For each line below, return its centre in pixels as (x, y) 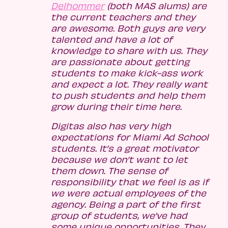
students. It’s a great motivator (125, 148)
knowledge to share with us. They (129, 51)
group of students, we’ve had (119, 216)
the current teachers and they (123, 17)
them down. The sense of (109, 171)
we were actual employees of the (129, 193)
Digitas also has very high (111, 126)
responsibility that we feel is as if (130, 182)
